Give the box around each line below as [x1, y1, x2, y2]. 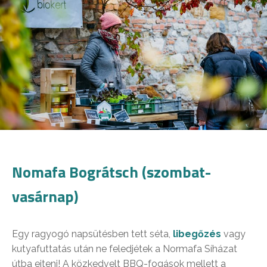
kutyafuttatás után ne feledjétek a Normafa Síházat [12, 243, 237, 255]
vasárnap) [12, 185, 79, 209]
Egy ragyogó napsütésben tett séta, [12, 228, 173, 240]
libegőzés [173, 228, 221, 240]
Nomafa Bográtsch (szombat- [12, 160, 211, 184]
